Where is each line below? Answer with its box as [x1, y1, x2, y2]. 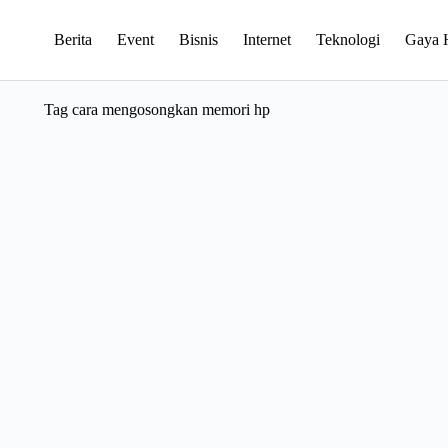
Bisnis [178, 31, 218, 48]
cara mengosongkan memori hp [67, 101, 270, 118]
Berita [53, 31, 92, 48]
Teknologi [315, 31, 380, 48]
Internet [242, 31, 291, 48]
